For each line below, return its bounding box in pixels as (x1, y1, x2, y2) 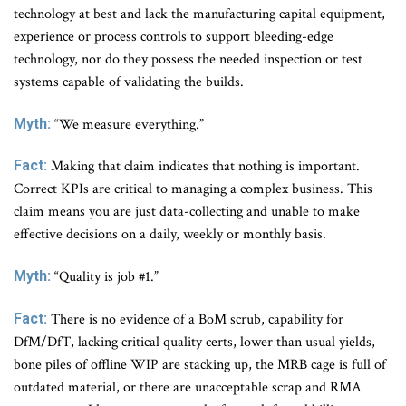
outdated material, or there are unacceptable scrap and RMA (14, 378, 362, 398)
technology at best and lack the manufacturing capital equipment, (14, 4, 385, 24)
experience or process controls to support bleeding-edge (14, 26, 333, 46)
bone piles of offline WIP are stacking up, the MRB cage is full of (14, 355, 386, 375)
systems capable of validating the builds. (14, 72, 244, 92)
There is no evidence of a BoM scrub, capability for (47, 310, 343, 330)
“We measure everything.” (51, 114, 204, 134)
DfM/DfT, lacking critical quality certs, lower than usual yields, (14, 333, 375, 353)
